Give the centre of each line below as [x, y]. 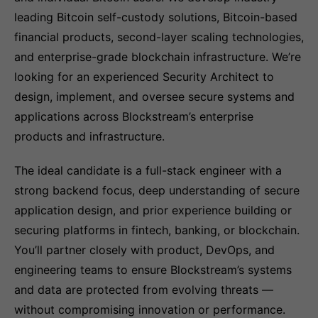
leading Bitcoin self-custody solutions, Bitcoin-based [156, 17]
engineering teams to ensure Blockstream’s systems [153, 270]
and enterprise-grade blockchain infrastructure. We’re [158, 57]
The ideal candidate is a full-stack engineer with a [148, 170]
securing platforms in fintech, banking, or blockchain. [157, 230]
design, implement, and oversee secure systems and [154, 97]
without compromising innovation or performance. [150, 309]
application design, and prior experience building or [153, 210]
